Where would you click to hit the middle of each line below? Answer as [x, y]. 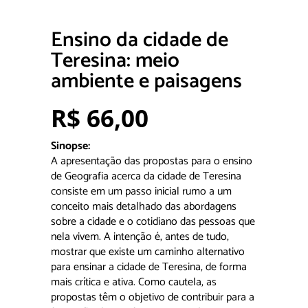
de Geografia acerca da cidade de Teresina [146, 176]
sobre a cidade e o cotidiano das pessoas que [153, 222]
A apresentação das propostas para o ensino [152, 161]
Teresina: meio [115, 61]
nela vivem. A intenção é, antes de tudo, [140, 237]
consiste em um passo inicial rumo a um [141, 191]
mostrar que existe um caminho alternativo [148, 252]
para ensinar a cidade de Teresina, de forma [149, 267]
